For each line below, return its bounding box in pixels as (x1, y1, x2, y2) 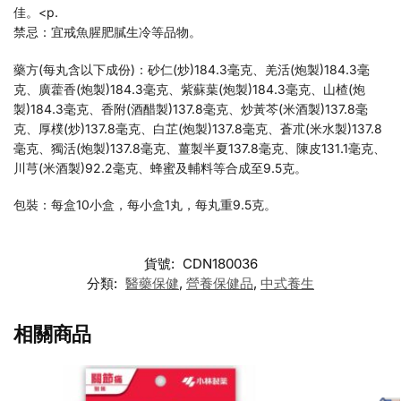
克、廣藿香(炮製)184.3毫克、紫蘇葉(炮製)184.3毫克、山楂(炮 (13, 81, 365, 97)
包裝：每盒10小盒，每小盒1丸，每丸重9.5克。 (13, 197, 277, 213)
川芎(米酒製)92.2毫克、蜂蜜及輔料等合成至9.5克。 (13, 159, 307, 175)
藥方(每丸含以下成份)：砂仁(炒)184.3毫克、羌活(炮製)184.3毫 (13, 61, 370, 77)
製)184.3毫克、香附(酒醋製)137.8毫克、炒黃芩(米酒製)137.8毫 (13, 100, 368, 116)
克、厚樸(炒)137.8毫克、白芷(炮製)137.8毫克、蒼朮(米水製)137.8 (13, 120, 382, 136)
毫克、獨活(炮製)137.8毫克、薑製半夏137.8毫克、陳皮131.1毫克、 (13, 140, 386, 156)
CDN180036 (182, 254, 258, 272)
